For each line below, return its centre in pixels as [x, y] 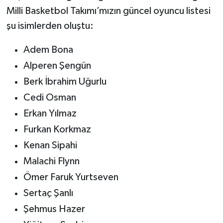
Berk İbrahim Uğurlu [65, 81]
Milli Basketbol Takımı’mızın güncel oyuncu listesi [108, 11]
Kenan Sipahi [50, 145]
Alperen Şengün [57, 65]
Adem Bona [48, 50]
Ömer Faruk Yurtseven [71, 177]
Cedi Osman [50, 97]
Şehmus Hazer [54, 209]
